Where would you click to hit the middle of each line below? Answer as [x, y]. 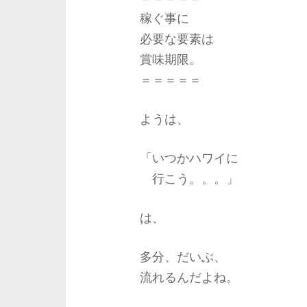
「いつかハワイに [189, 158]
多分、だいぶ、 [183, 256]
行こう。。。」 [189, 178]
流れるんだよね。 [189, 277]
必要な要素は [176, 38]
